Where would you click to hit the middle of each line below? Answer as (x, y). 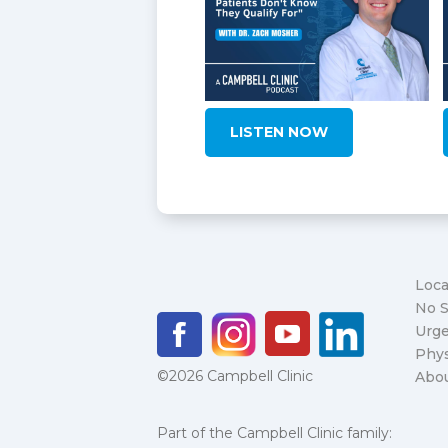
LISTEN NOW (279, 131)
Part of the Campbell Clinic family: (274, 432)
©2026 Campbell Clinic (235, 375)
